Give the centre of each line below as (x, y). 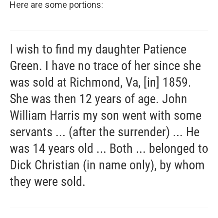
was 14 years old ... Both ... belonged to (109, 148)
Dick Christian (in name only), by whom (107, 165)
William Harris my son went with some (106, 115)
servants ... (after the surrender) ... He (105, 132)
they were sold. (48, 182)
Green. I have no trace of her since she (105, 66)
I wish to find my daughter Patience (98, 49)
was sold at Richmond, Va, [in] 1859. (100, 82)
